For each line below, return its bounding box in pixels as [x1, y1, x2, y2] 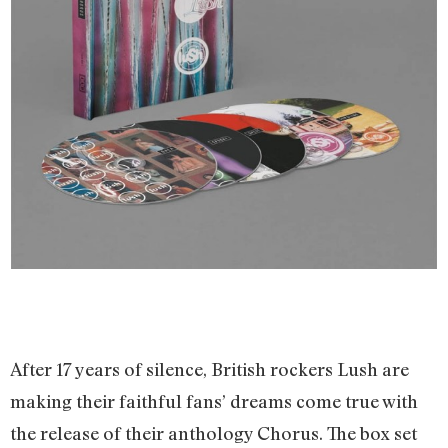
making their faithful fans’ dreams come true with [10, 390, 418, 413]
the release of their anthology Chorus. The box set [10, 422, 417, 445]
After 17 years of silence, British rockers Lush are [10, 358, 409, 381]
